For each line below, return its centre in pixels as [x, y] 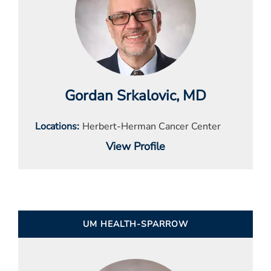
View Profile [135, 147]
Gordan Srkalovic [120, 96]
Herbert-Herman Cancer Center [152, 127]
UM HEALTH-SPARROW [135, 224]
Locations [56, 127]
